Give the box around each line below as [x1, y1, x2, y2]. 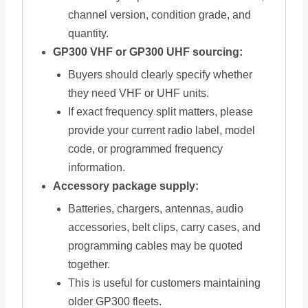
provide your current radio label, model [68, 124, 255, 136]
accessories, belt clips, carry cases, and [68, 221, 261, 233]
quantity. [68, 27, 109, 39]
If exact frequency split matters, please [68, 106, 253, 118]
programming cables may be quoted [68, 240, 243, 252]
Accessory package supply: [53, 180, 199, 192]
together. [68, 258, 110, 270]
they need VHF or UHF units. [68, 87, 209, 99]
